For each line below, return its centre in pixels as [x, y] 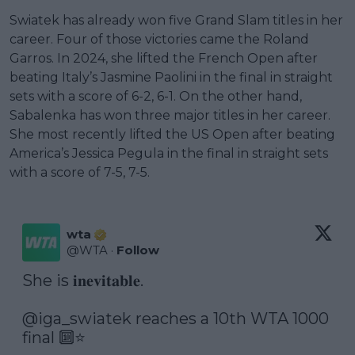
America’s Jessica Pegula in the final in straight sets [169, 154]
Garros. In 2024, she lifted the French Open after [164, 59]
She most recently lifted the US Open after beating [172, 135]
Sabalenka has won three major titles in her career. [170, 116]
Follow [138, 250]
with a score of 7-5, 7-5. [80, 173]
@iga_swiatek [77, 319]
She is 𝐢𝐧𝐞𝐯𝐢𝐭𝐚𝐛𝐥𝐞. [83, 281]
